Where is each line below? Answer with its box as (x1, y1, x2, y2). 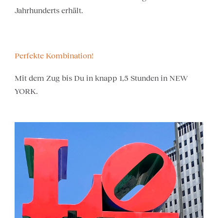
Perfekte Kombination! (15, 51, 93, 60)
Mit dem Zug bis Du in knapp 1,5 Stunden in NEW (15, 73, 188, 83)
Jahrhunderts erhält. (15, 6, 83, 15)
